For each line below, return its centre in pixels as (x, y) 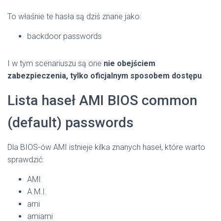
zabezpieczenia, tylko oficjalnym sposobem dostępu (105, 75)
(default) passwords (71, 122)
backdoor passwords (64, 36)
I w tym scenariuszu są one (55, 63)
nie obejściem (129, 63)
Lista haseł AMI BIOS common (102, 100)
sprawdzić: (26, 159)
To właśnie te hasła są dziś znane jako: (74, 16)
